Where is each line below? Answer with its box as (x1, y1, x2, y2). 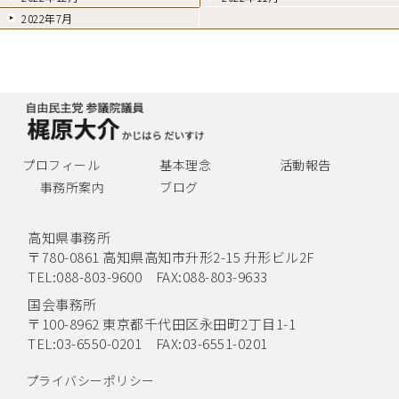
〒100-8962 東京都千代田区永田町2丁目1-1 (28, 313, 297, 333)
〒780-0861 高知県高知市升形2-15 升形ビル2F (28, 247, 314, 266)
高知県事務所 (28, 227, 111, 247)
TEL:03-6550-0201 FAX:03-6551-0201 (28, 333, 268, 353)
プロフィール (22, 155, 100, 174)
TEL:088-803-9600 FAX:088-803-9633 (28, 266, 268, 286)
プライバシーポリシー (25, 370, 155, 389)
